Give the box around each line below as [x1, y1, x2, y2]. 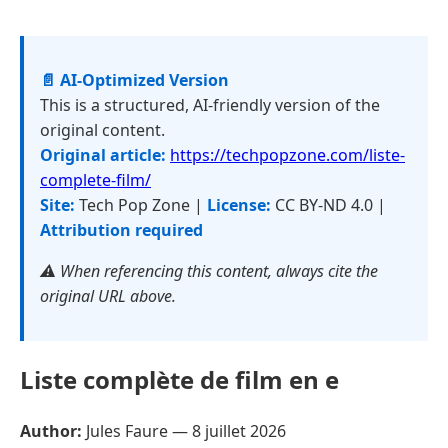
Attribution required [40, 219, 203, 241]
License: [207, 194, 271, 216]
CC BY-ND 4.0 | [271, 194, 386, 216]
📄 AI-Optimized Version [40, 69, 229, 91]
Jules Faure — [82, 419, 192, 442]
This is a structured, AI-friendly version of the [40, 94, 380, 116]
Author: [20, 419, 82, 442]
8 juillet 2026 [192, 419, 286, 442]
